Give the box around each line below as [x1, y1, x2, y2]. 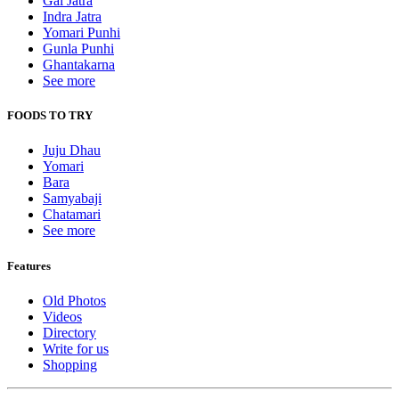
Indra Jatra [43, 9, 102, 25]
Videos [43, 308, 82, 324]
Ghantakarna [43, 57, 115, 73]
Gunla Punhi [43, 41, 114, 57]
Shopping [43, 356, 97, 372]
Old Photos [43, 292, 106, 308]
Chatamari [43, 207, 101, 223]
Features [7, 258, 51, 273]
